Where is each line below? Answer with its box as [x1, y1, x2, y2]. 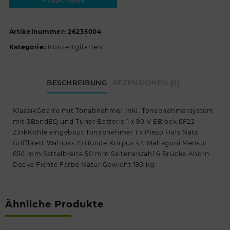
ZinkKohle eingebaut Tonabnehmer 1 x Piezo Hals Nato [13, 128, 199, 136]
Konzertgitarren [48, 43, 103, 51]
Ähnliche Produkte [5, 199, 104, 210]
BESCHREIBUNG [46, 78, 107, 87]
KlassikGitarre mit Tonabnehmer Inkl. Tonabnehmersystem [13, 107, 214, 114]
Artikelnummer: [9, 27, 68, 35]
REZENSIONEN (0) [112, 78, 180, 87]
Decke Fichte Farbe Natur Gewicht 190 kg [13, 161, 155, 168]
